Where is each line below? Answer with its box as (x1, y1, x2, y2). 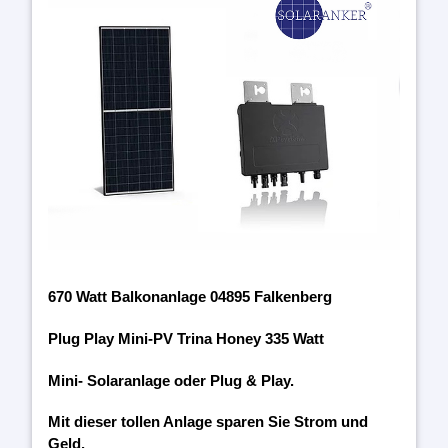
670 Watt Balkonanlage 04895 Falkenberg (48, 287, 332, 305)
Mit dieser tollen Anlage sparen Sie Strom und (48, 413, 368, 431)
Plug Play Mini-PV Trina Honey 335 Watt (48, 329, 324, 347)
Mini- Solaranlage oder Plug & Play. (48, 371, 294, 389)
